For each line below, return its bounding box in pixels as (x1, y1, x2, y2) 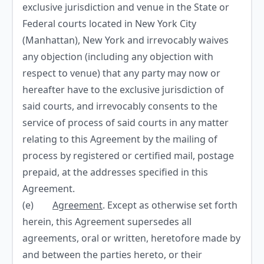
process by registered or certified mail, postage (22, 149, 234, 162)
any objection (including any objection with (22, 50, 213, 63)
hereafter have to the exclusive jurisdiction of (22, 83, 224, 96)
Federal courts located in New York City (22, 17, 196, 30)
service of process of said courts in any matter (22, 116, 229, 129)
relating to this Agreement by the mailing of (22, 133, 217, 146)
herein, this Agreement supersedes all (22, 215, 192, 228)
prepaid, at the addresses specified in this (22, 166, 208, 179)
